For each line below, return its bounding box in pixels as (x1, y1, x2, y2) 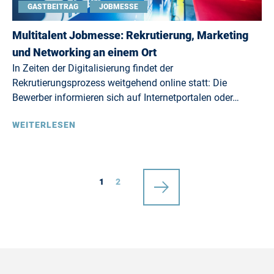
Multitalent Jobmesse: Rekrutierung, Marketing (12, 29, 248, 42)
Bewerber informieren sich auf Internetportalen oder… (12, 92, 239, 103)
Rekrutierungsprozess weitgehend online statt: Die (12, 77, 227, 89)
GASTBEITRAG (28, 2, 78, 11)
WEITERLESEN (12, 120, 76, 130)
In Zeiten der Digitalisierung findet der (12, 62, 173, 74)
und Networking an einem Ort (12, 46, 157, 59)
